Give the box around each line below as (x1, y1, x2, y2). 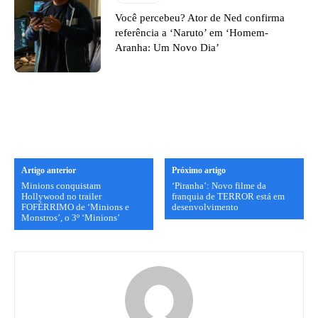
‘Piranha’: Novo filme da (172, 180, 267, 191)
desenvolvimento (172, 201, 239, 212)
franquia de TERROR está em (172, 190, 285, 202)
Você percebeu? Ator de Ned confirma (115, 11, 285, 23)
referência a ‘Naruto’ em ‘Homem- (115, 26, 269, 38)
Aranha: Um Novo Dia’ (115, 41, 220, 53)
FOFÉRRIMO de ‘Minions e (21, 201, 129, 212)
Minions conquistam (21, 180, 101, 191)
